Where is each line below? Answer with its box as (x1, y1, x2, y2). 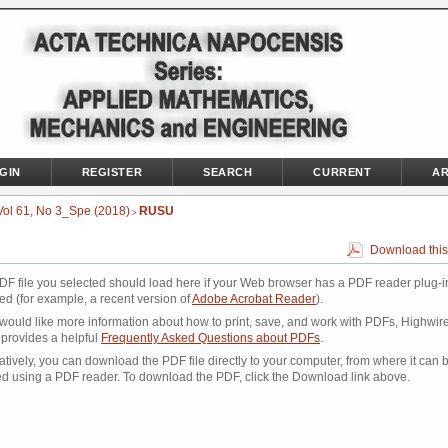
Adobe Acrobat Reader (192, 292, 316, 307)
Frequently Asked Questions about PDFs (101, 331, 320, 346)
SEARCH (203, 166, 253, 178)
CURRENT (313, 166, 372, 178)
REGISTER (81, 166, 143, 178)
